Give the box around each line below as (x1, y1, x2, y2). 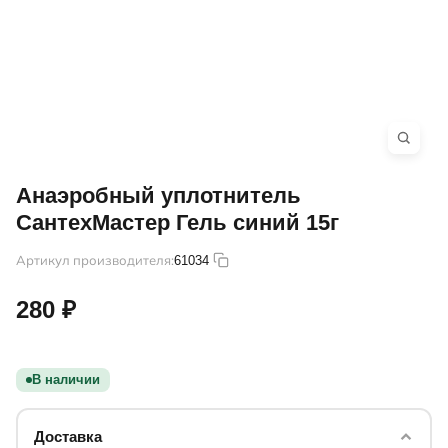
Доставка (33, 427, 102, 445)
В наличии (32, 372, 100, 388)
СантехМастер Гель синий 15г (16, 210, 339, 236)
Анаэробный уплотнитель (16, 183, 301, 209)
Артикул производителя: (16, 251, 174, 268)
